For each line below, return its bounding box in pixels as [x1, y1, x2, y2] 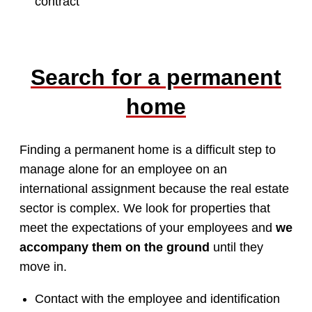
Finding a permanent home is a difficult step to [19, 143, 276, 157]
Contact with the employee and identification [34, 292, 280, 306]
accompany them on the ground [19, 240, 210, 255]
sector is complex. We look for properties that [19, 201, 270, 216]
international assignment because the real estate [19, 182, 289, 196]
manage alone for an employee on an [19, 162, 227, 177]
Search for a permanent [31, 65, 281, 91]
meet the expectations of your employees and [19, 221, 276, 235]
